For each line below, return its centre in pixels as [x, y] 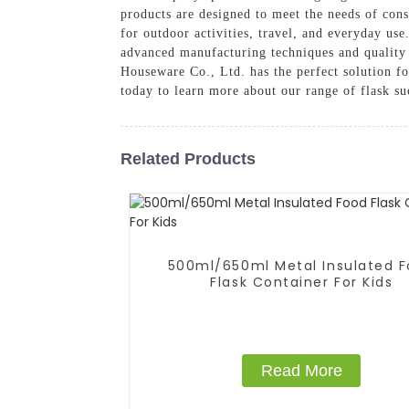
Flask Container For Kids [302, 282]
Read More [301, 370]
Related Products [188, 158]
